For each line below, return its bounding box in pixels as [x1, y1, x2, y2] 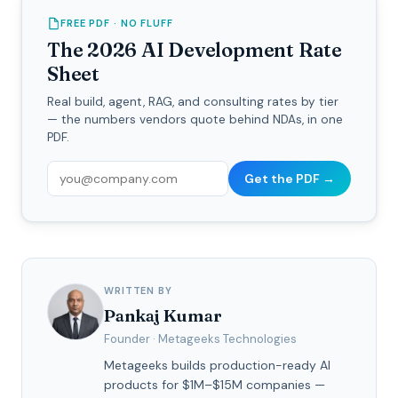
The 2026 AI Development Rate [47, 36, 342, 62]
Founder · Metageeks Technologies [104, 330, 297, 346]
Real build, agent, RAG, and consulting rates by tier [47, 93, 338, 109]
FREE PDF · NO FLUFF [60, 16, 173, 29]
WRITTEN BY [104, 283, 172, 297]
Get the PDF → [244, 170, 335, 187]
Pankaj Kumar [104, 304, 222, 326]
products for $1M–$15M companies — [104, 376, 325, 393]
